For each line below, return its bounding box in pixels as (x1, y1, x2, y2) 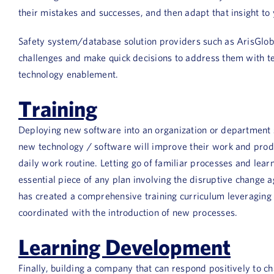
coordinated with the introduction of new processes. (18, 207, 243, 218)
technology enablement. (18, 68, 119, 80)
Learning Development (18, 234, 231, 259)
